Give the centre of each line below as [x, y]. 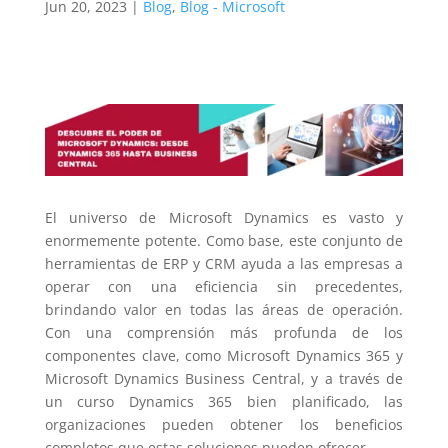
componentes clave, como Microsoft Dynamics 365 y [224, 355]
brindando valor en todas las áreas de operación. [224, 309]
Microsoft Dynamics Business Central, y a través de [224, 378]
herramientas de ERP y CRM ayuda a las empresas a [224, 263]
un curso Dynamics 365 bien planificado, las [224, 401]
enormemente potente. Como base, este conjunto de [224, 240]
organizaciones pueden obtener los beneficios [224, 424]
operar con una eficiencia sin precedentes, [224, 286]
